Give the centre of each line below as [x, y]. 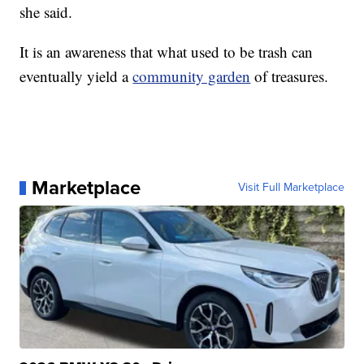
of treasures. [290, 76]
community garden [192, 76]
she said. [46, 12]
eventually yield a [76, 76]
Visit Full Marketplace [291, 188]
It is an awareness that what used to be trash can [167, 52]
